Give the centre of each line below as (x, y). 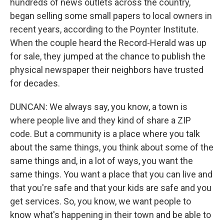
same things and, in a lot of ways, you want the (101, 161)
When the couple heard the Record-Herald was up (108, 43)
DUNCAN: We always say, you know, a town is (99, 107)
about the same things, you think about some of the (112, 147)
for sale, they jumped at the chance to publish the (108, 56)
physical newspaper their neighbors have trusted (107, 70)
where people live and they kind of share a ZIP (100, 120)
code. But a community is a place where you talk (105, 134)
